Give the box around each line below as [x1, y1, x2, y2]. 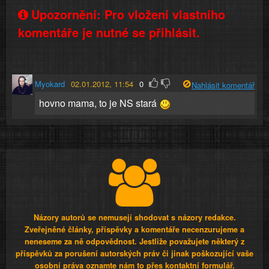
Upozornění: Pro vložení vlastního [31, 5, 225, 23]
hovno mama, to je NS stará [38, 95, 159, 110]
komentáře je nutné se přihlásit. [18, 23, 200, 41]
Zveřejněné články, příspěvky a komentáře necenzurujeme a [25, 223, 244, 235]
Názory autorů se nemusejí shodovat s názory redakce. [33, 211, 236, 223]
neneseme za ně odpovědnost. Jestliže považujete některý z [25, 235, 244, 247]
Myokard [34, 78, 65, 90]
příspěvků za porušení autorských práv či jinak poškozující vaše [16, 247, 253, 259]
